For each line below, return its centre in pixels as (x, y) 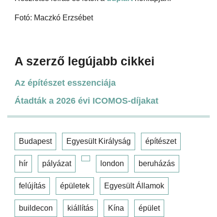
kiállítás (80, 208)
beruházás (157, 163)
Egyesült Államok (134, 186)
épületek (75, 186)
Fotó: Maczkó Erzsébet (54, 17)
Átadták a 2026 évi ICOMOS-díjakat (86, 101)
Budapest (35, 141)
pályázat (57, 163)
